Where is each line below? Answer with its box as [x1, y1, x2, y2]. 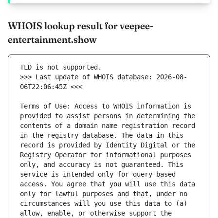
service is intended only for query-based [20, 170, 176, 179]
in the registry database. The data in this [20, 131, 183, 140]
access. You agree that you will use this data [20, 180, 195, 188]
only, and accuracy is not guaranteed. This [20, 161, 183, 169]
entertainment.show [8, 33, 97, 46]
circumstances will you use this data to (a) [20, 200, 187, 208]
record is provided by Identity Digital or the [20, 141, 195, 149]
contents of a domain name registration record [20, 122, 195, 130]
